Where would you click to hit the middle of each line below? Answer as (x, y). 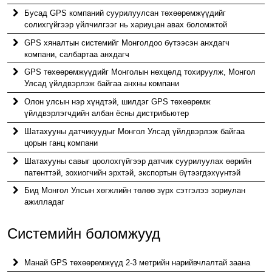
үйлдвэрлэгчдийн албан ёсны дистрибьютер (107, 114)
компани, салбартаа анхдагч (77, 54)
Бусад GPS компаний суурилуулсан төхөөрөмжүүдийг (125, 13)
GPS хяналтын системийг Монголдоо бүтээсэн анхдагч (127, 42)
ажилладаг (45, 202)
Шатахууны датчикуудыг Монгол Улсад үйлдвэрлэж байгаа (135, 131)
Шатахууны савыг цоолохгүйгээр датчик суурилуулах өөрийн (138, 161)
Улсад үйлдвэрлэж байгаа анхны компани (102, 84)
